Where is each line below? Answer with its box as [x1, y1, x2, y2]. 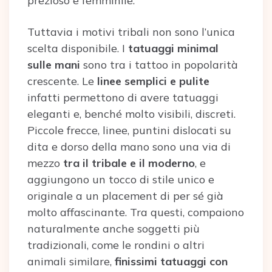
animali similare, [27, 254, 115, 268]
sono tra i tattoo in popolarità [80, 58, 238, 72]
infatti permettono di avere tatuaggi [27, 90, 219, 104]
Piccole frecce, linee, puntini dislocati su [27, 123, 231, 137]
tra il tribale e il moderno [63, 156, 195, 170]
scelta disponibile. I [27, 41, 128, 55]
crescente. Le [27, 74, 97, 88]
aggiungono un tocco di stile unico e [27, 172, 214, 186]
